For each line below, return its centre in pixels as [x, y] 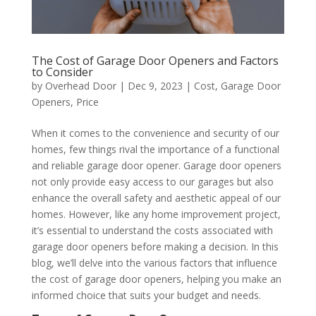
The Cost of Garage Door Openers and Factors [155, 60]
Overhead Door [80, 85]
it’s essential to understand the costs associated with [152, 230]
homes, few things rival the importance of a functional [155, 149]
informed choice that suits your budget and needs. [146, 295]
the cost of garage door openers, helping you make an [156, 279]
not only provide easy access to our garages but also [152, 181]
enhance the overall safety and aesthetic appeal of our [156, 197]
